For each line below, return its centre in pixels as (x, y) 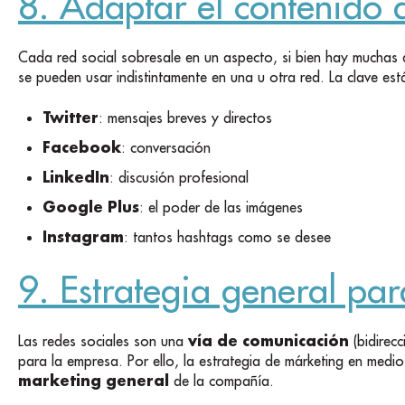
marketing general (94, 381)
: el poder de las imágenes (221, 207)
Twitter (71, 117)
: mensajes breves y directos (186, 117)
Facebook (82, 146)
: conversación (166, 147)
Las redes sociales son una (103, 341)
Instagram (84, 237)
